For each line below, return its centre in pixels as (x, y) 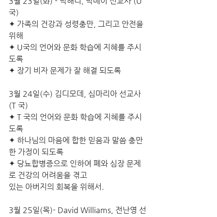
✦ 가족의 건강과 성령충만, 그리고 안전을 (77, 24)
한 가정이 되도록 (36, 152)
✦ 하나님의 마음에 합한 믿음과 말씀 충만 (76, 140)
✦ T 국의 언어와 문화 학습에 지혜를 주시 (75, 117)
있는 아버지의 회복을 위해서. (56, 187)
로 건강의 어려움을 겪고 (48, 175)
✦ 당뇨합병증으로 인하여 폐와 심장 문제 (75, 163)
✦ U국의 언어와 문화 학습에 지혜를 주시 (75, 47)
